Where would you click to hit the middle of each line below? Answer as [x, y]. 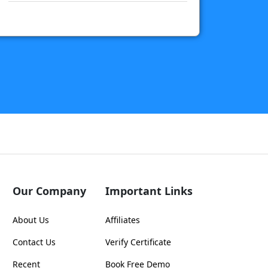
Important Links [149, 191]
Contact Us [34, 242]
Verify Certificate [138, 242]
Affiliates [123, 220]
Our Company [49, 191]
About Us [31, 220]
